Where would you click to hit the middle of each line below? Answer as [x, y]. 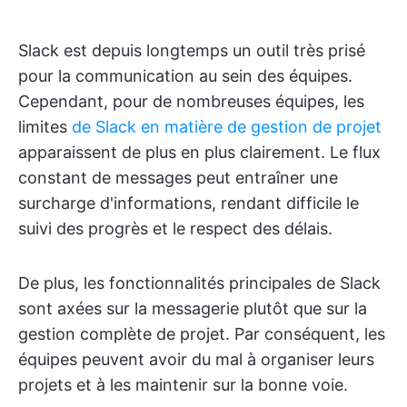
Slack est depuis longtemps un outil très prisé [192, 50]
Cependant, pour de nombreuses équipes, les [191, 101]
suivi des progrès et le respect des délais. [175, 228]
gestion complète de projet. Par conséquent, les [202, 334]
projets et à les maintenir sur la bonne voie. [183, 385]
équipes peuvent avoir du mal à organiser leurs [196, 359]
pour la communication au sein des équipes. [185, 76]
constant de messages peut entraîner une [178, 178]
